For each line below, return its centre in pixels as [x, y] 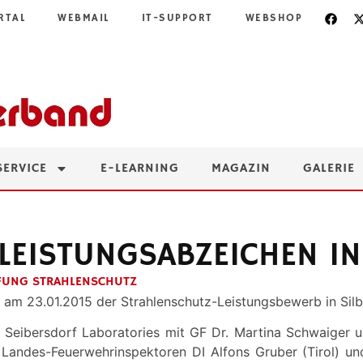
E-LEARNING [140, 169]
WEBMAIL [83, 18]
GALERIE [329, 169]
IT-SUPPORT [177, 18]
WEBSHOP [273, 18]
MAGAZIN [241, 169]
